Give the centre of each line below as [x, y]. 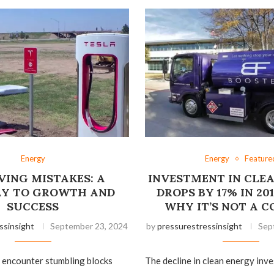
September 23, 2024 [89, 226]
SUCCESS [33, 207]
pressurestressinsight [200, 226]
